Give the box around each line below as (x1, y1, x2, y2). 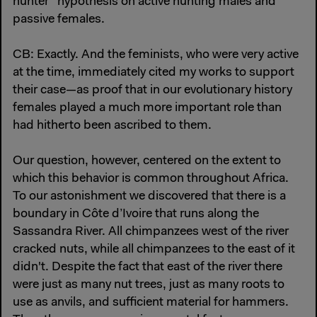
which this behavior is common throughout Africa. (13, 173, 289, 186)
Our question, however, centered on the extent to (13, 155, 281, 168)
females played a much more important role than (13, 101, 282, 115)
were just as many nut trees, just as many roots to (13, 279, 284, 292)
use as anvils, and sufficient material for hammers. (13, 296, 289, 310)
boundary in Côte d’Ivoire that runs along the (13, 208, 259, 221)
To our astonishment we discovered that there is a (13, 190, 286, 204)
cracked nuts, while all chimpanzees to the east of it (13, 243, 295, 257)
